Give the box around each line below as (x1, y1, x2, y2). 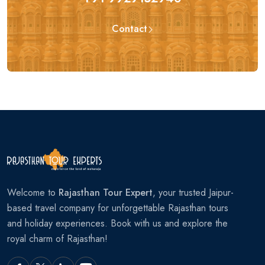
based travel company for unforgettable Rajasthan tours (7, 201, 228, 215)
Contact (112, 21, 147, 35)
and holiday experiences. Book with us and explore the (7, 216, 228, 231)
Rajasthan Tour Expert (59, 186, 153, 200)
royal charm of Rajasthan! (7, 232, 108, 246)
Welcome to (7, 186, 59, 200)
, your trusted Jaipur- (153, 186, 234, 200)
